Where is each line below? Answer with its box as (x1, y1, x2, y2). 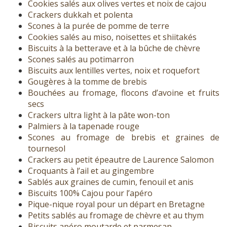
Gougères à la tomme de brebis (28, 76, 147, 88)
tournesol (28, 143, 65, 155)
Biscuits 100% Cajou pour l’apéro (28, 187, 153, 199)
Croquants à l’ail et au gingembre (28, 165, 154, 177)
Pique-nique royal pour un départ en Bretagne (28, 199, 205, 210)
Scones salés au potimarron (28, 54, 134, 65)
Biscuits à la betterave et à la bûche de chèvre (28, 43, 200, 54)
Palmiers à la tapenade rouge (28, 121, 139, 132)
